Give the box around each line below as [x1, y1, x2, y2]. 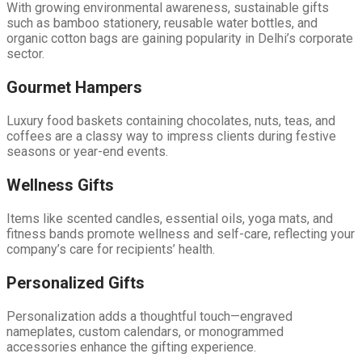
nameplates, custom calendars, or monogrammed [6, 323, 284, 339]
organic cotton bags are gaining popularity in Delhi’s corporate [6, 30, 353, 46]
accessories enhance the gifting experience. [6, 339, 256, 355]
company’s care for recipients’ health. [6, 241, 215, 257]
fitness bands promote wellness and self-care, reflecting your [6, 225, 355, 242]
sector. [6, 45, 44, 61]
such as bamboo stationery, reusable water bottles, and [6, 15, 318, 31]
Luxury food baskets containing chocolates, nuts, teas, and [6, 112, 335, 128]
